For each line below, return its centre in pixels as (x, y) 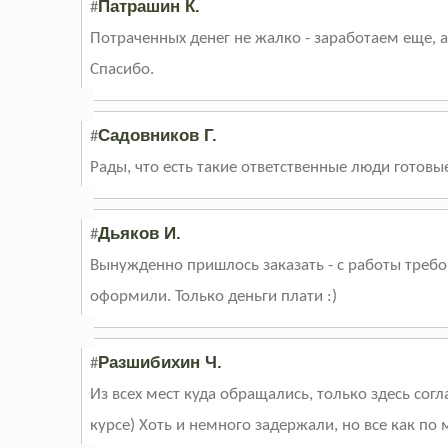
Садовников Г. (158, 136)
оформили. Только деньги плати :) (214, 297)
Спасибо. (122, 70)
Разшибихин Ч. (160, 363)
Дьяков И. (140, 234)
